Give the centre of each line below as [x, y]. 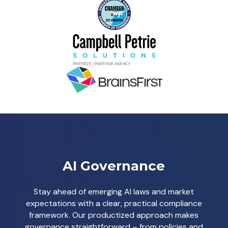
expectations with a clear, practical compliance [114, 203]
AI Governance [114, 166]
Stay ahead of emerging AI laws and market [114, 192]
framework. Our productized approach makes [114, 215]
